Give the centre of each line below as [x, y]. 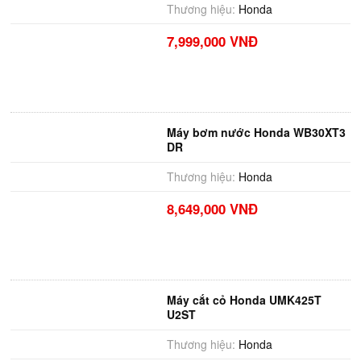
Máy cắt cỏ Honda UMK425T [244, 300]
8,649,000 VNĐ [212, 209]
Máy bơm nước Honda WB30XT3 [256, 132]
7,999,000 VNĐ [212, 41]
